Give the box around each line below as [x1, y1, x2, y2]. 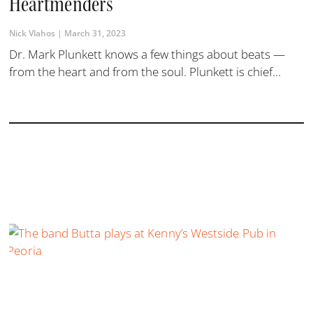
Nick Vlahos [9, 27, 58, 39]
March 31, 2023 [62, 27, 126, 39]
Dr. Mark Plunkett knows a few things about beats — [9, 45, 286, 62]
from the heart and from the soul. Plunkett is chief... [9, 63, 282, 80]
